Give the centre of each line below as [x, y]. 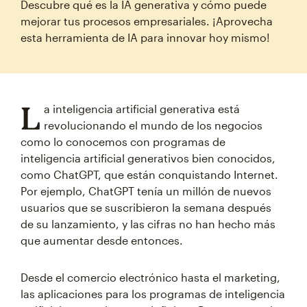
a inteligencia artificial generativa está [142, 109]
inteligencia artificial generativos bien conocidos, [148, 158]
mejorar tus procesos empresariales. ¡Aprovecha [147, 21]
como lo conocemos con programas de [123, 142]
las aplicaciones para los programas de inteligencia [153, 294]
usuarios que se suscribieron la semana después [146, 207]
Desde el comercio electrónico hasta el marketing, [150, 277]
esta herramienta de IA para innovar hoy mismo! [145, 37]
